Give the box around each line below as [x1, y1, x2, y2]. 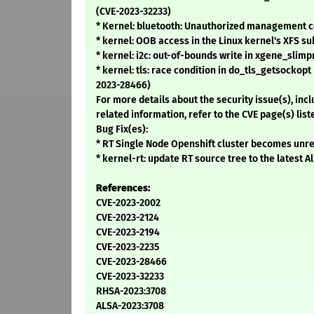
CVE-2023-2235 [96, 241, 159, 254]
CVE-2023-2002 [96, 197, 161, 210]
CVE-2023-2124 [96, 212, 159, 224]
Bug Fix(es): [96, 123, 148, 136]
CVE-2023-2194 [96, 226, 160, 239]
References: [96, 182, 150, 195]
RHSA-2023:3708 [96, 285, 166, 298]
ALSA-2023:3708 [96, 300, 164, 313]
